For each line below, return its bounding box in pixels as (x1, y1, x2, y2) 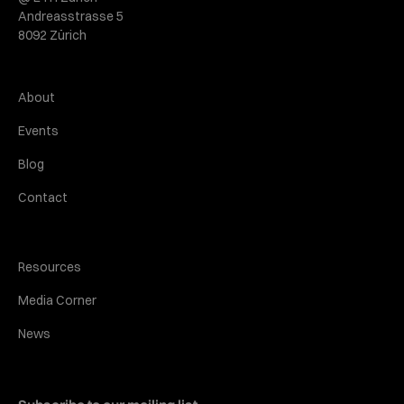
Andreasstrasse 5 (18, 7, 124, 24)
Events (18, 122, 59, 139)
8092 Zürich (18, 26, 87, 43)
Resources (18, 258, 81, 275)
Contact (18, 188, 68, 206)
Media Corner (18, 291, 96, 308)
